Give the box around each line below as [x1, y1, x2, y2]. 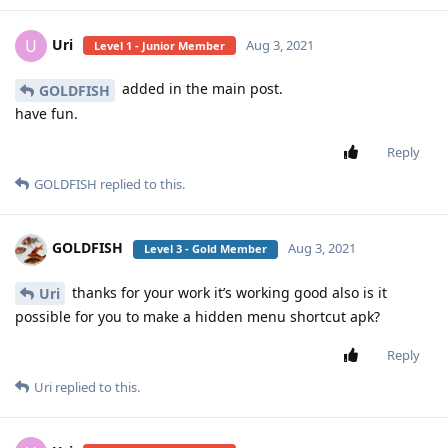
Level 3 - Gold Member [144, 241, 267, 257]
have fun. [15, 103, 78, 123]
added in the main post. [118, 78, 283, 98]
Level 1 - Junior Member [94, 37, 225, 53]
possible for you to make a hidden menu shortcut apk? [15, 307, 380, 327]
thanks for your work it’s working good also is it [68, 282, 387, 302]
